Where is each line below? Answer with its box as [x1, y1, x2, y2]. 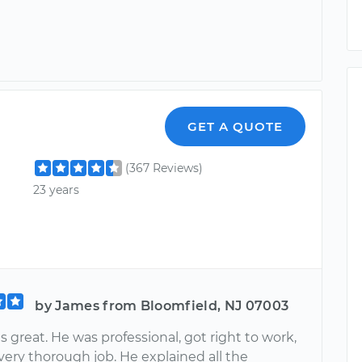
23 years [33, 183, 80, 198]
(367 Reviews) [125, 161, 204, 175]
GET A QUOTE [187, 119, 284, 134]
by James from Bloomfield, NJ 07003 [35, 297, 289, 314]
